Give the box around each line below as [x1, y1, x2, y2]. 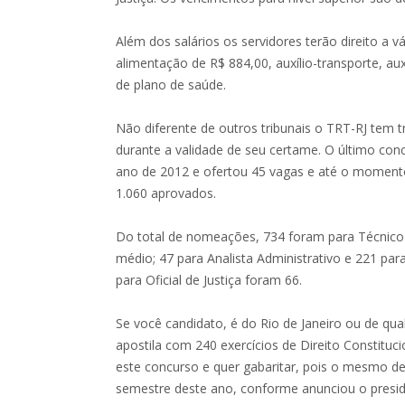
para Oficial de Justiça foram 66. [116, 271, 303, 288]
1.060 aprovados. [116, 184, 217, 202]
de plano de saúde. [116, 76, 227, 93]
